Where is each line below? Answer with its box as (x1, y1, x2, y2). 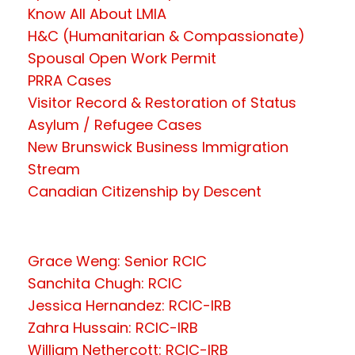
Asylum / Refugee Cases (28, 114, 202, 135)
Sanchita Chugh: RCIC (28, 273, 182, 293)
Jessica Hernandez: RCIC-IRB (28, 295, 231, 315)
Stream (28, 158, 80, 179)
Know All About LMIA (28, 3, 166, 24)
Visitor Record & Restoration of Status (28, 92, 296, 113)
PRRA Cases (28, 70, 112, 90)
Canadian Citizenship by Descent (28, 181, 261, 201)
